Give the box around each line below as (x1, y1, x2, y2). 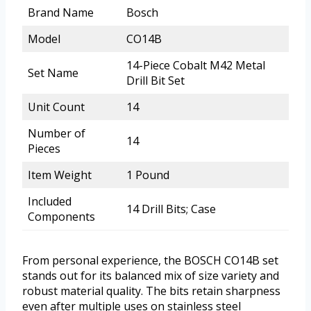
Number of (28, 126, 85, 142)
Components (28, 209, 95, 225)
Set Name (28, 65, 78, 81)
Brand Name (28, 5, 94, 21)
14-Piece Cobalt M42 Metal (126, 58, 265, 74)
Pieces (28, 141, 60, 157)
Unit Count (28, 99, 85, 115)
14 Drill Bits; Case (126, 201, 216, 217)
